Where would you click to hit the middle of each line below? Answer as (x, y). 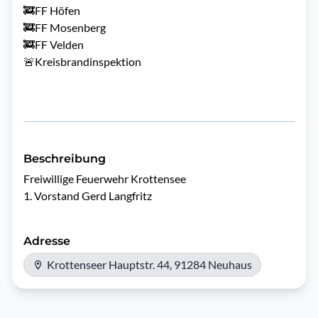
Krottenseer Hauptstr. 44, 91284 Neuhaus (149, 264)
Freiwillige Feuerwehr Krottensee (106, 179)
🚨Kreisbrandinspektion (83, 61)
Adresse (47, 241)
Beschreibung (65, 159)
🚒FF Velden (54, 44)
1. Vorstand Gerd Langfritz (89, 196)
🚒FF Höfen (52, 10)
